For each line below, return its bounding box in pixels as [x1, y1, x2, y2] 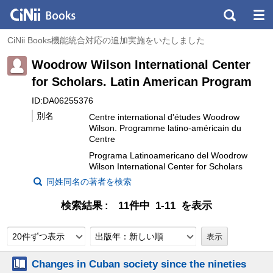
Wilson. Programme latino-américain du [89, 122, 241, 133]
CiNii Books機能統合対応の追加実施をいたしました [7, 35, 205, 45]
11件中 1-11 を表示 [118, 199, 212, 211]
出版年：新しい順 [95, 231, 163, 241]
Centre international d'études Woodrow [89, 112, 239, 122]
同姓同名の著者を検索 [46, 176, 132, 186]
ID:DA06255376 [32, 96, 93, 105]
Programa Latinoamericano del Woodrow [89, 150, 247, 160]
